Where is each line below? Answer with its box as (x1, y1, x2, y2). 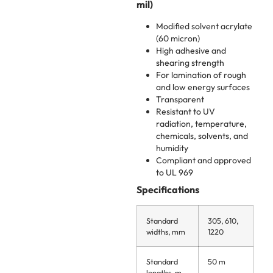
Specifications (136, 183, 199, 196)
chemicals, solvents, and (156, 130, 248, 141)
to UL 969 (156, 166, 193, 178)
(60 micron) (156, 32, 200, 44)
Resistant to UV (156, 105, 215, 117)
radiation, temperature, (156, 118, 247, 129)
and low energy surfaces (156, 81, 250, 93)
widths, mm (146, 226, 185, 236)
